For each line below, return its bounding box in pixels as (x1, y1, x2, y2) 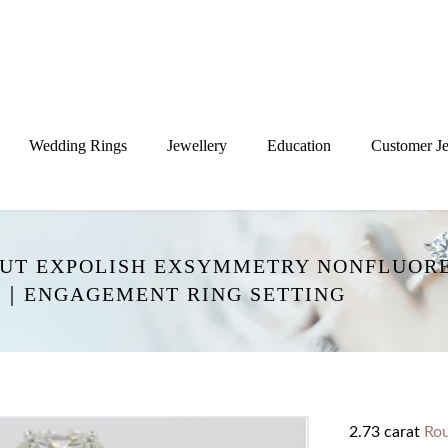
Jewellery (167, 137, 227, 155)
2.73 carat (348, 424, 424, 440)
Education (267, 137, 331, 155)
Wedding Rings (29, 137, 127, 155)
